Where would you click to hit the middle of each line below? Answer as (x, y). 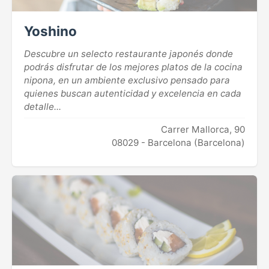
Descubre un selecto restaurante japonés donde (128, 54)
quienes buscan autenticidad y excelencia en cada (133, 94)
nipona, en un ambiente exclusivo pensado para (127, 80)
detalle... (43, 107)
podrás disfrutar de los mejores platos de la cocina (133, 67)
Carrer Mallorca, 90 (203, 129)
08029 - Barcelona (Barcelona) (178, 142)
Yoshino (50, 31)
